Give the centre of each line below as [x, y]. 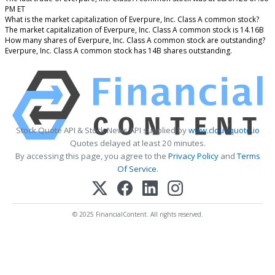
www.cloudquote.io [224, 130]
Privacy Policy [193, 156]
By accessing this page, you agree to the [91, 156]
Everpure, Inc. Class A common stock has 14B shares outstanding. [118, 50]
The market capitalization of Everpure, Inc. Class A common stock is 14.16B [134, 29]
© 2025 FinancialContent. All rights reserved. [137, 214]
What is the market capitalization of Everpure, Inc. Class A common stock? [132, 19]
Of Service [137, 168]
